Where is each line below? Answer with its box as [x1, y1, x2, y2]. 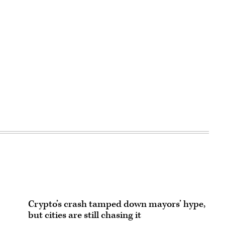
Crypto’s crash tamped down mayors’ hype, [28, 198, 205, 210]
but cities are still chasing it [28, 209, 141, 221]
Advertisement [132, 22, 192, 36]
